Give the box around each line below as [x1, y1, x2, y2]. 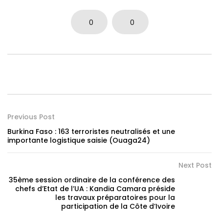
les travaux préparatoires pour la [55, 193, 175, 203]
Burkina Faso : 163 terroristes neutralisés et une [7, 127, 175, 137]
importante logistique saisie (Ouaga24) [7, 135, 150, 146]
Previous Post [7, 112, 55, 122]
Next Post [178, 160, 212, 171]
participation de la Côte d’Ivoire [61, 201, 175, 212]
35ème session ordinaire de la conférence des [9, 175, 175, 185]
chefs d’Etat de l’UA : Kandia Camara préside [15, 184, 175, 194]
